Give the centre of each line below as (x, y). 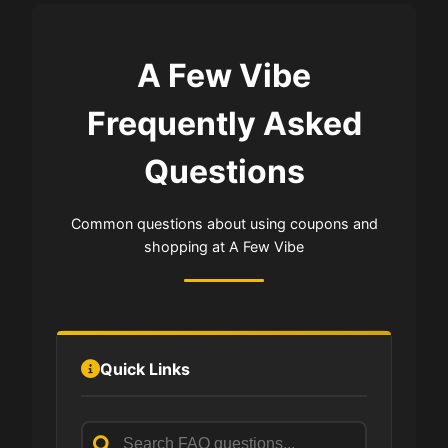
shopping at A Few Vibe (224, 246)
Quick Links (145, 368)
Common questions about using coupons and (224, 223)
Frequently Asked (224, 123)
